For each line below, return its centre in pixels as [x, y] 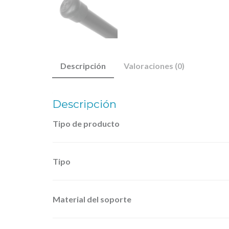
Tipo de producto [86, 123]
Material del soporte [92, 199]
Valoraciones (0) [154, 66]
